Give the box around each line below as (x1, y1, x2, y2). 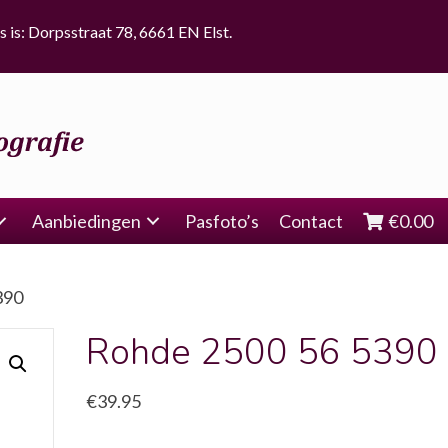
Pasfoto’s (185, 210, 259, 232)
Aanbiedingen (32, 210, 141, 232)
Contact (279, 210, 343, 232)
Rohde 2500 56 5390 (85, 328, 438, 377)
